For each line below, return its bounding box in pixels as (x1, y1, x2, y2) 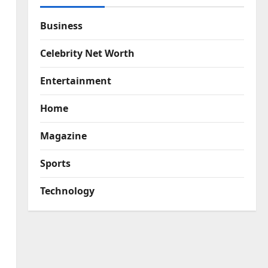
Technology (39, 184, 95, 198)
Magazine (39, 129, 87, 143)
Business (39, 19, 83, 33)
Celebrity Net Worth (39, 47, 135, 60)
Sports (39, 157, 71, 170)
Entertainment (39, 74, 111, 88)
